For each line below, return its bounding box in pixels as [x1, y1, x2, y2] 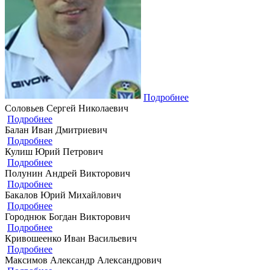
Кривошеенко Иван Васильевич [5, 233, 137, 243]
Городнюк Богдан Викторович [5, 211, 130, 222]
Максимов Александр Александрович [5, 254, 162, 265]
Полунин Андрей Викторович [5, 168, 130, 178]
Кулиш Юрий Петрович [5, 146, 103, 157]
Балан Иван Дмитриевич [5, 124, 107, 135]
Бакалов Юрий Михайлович [5, 189, 121, 200]
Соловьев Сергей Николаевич [5, 102, 128, 113]
